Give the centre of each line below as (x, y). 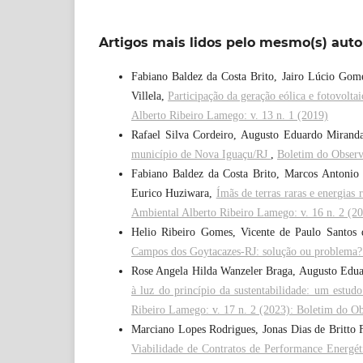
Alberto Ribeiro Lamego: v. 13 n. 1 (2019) (230, 116)
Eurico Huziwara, (174, 194)
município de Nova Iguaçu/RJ (201, 155)
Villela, (150, 96)
